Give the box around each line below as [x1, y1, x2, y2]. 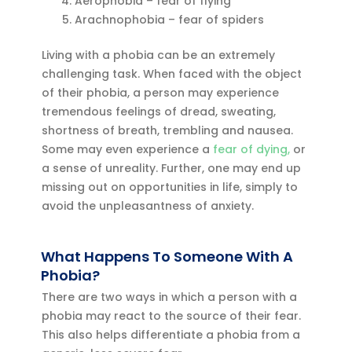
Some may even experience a [42, 141, 214, 157]
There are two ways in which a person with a [42, 289, 298, 306]
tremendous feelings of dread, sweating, [42, 103, 277, 119]
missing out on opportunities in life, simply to [42, 178, 299, 195]
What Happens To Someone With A [41, 247, 294, 267]
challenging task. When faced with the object [42, 65, 302, 82]
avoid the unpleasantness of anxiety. [42, 197, 255, 214]
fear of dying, [213, 141, 291, 157]
